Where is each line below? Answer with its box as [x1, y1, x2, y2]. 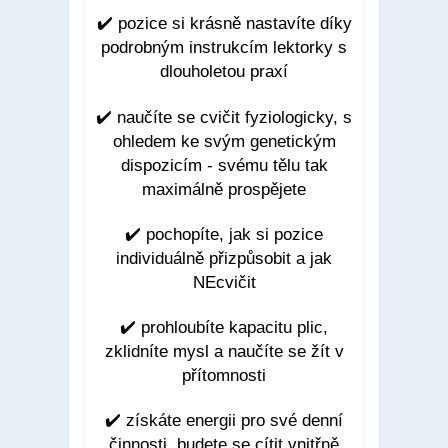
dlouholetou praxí [160, 62, 288, 82]
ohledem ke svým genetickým [112, 131, 336, 151]
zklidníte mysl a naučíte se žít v [104, 342, 344, 362]
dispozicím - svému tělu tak [120, 155, 328, 175]
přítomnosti [182, 366, 266, 386]
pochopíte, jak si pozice [146, 224, 323, 244]
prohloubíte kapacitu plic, [141, 318, 328, 338]
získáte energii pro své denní [121, 411, 343, 431]
